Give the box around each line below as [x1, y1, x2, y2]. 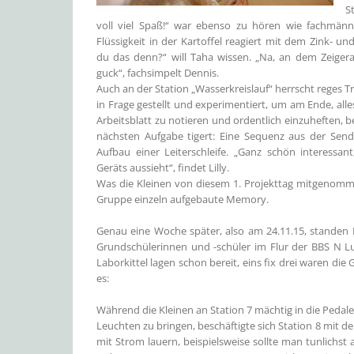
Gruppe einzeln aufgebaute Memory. [96, 192, 269, 206]
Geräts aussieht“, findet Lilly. [96, 160, 229, 175]
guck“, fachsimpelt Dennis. [96, 66, 219, 80]
